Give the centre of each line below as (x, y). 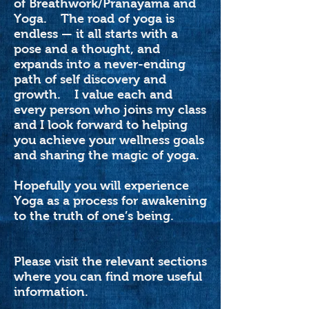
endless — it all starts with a (96, 34)
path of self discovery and (90, 79)
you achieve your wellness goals (109, 140)
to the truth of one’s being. (109, 216)
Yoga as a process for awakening (110, 201)
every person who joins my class (110, 110)
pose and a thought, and (87, 49)
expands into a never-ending (100, 64)
